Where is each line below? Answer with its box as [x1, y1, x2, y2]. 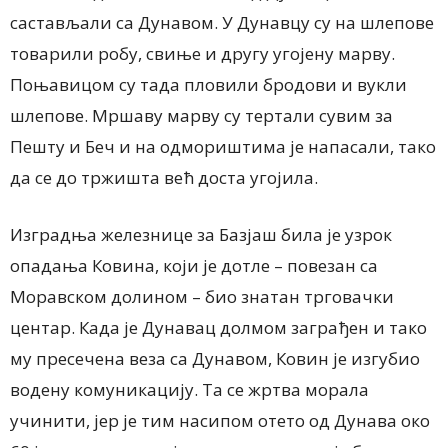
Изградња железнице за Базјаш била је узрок [10, 222, 392, 246]
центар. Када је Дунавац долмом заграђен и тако [10, 315, 427, 339]
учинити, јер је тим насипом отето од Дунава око [10, 408, 430, 432]
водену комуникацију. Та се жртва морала [10, 377, 369, 401]
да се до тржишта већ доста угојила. [10, 165, 318, 189]
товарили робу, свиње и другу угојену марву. [10, 41, 395, 65]
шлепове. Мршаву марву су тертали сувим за [10, 103, 393, 127]
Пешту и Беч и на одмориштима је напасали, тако [10, 134, 436, 158]
